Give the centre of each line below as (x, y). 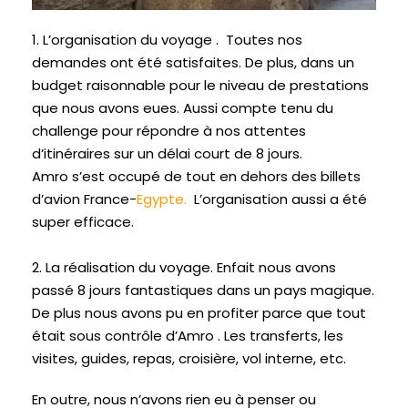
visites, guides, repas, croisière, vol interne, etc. (191, 359)
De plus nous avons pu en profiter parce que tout (199, 313)
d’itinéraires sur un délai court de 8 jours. (167, 154)
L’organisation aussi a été (279, 199)
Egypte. (162, 199)
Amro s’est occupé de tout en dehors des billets (196, 177)
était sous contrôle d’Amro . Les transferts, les (188, 336)
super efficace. (83, 222)
